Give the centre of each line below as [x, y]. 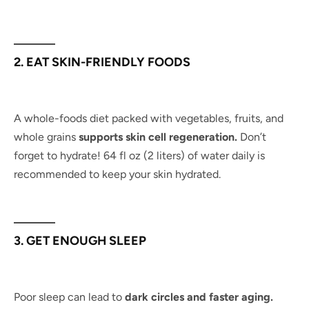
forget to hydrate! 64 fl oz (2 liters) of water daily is [139, 155]
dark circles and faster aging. [199, 297]
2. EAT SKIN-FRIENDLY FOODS [102, 61]
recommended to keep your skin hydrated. [117, 174]
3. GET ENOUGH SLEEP [80, 240]
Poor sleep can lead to [69, 297]
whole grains [46, 137]
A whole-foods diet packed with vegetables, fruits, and [149, 118]
